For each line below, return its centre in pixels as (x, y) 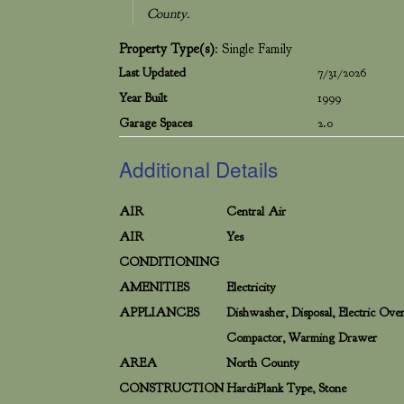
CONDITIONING (169, 262)
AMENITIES (154, 287)
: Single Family (253, 49)
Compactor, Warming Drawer (302, 338)
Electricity (251, 287)
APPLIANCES (159, 312)
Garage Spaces (156, 123)
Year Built (143, 98)
